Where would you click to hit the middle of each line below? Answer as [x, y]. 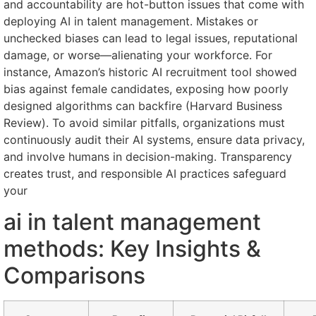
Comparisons [74, 276]
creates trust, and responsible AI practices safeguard [145, 174]
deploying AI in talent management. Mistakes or [131, 22]
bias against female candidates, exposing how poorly [146, 89]
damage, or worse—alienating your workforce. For [138, 55]
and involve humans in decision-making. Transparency [148, 157]
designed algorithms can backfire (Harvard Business [143, 106]
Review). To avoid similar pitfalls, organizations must [144, 123]
